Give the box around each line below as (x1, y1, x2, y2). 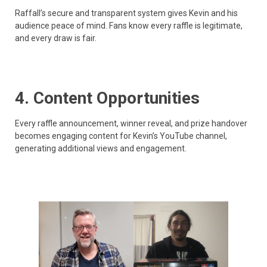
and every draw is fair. (15, 33, 97, 44)
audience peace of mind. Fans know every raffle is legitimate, (15, 21, 243, 31)
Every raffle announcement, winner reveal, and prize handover (15, 118, 247, 128)
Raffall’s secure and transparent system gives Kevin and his (15, 8, 238, 18)
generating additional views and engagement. (15, 143, 187, 153)
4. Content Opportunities (15, 88, 200, 108)
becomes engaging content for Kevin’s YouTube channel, (15, 131, 227, 141)
